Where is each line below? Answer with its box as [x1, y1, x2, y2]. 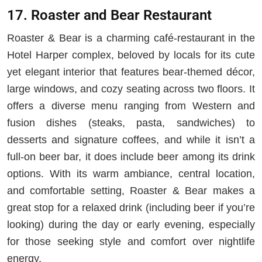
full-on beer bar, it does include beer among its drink [7, 150, 255, 163]
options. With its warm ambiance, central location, [7, 167, 255, 180]
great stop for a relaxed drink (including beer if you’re [7, 201, 255, 213]
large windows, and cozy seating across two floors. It [7, 82, 255, 95]
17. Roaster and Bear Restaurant [7, 7, 212, 23]
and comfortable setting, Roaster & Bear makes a [7, 184, 255, 196]
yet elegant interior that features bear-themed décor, [7, 65, 255, 78]
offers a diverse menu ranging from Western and [7, 99, 255, 112]
